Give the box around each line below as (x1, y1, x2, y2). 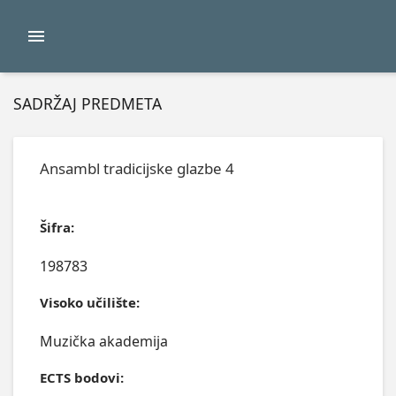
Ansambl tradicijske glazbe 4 (39, 157, 234, 179)
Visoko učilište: (39, 293, 140, 312)
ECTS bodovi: (39, 368, 124, 386)
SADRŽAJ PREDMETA (13, 93, 162, 115)
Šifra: (39, 218, 74, 237)
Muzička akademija (39, 331, 168, 352)
